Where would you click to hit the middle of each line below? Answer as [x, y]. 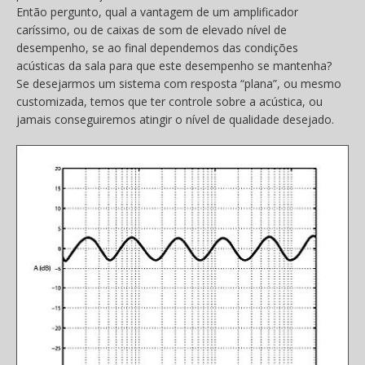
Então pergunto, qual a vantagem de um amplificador [157, 12]
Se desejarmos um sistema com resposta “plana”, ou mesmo [179, 84]
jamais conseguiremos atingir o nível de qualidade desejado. [175, 120]
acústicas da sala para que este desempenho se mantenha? [174, 66]
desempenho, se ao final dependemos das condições [157, 48]
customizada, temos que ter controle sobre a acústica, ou [169, 102]
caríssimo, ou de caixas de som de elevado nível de [152, 30]
